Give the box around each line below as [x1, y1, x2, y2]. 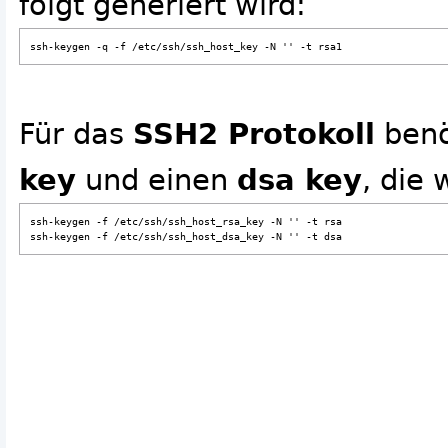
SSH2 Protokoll [133, 117, 375, 152]
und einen [76, 163, 237, 198]
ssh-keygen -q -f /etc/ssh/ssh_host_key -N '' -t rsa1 [30, 41, 342, 53]
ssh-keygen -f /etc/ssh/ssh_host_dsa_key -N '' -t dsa [30, 231, 342, 243]
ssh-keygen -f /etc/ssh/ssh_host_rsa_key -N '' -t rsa [30, 216, 342, 228]
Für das [19, 117, 133, 152]
